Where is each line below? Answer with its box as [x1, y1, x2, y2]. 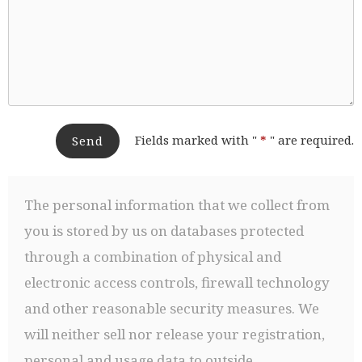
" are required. [270, 132, 354, 149]
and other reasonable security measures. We [24, 299, 319, 318]
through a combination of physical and [24, 247, 281, 267]
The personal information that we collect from [24, 196, 330, 215]
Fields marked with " [135, 132, 257, 149]
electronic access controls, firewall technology [24, 273, 330, 293]
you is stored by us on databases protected [24, 221, 304, 241]
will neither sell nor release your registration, [24, 325, 325, 344]
